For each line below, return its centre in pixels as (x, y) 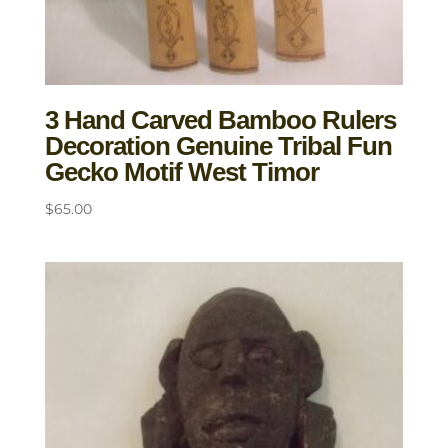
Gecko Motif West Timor (181, 171)
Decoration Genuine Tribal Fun (218, 145)
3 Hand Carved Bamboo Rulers (220, 119)
